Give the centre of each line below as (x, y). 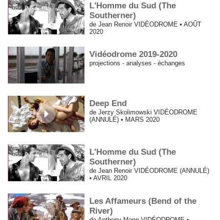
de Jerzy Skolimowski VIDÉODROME (144, 112)
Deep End (108, 103)
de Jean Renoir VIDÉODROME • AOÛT (146, 24)
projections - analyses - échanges (137, 63)
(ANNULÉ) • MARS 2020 (125, 119)
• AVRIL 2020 (109, 178)
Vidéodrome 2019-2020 (134, 55)
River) (101, 211)
